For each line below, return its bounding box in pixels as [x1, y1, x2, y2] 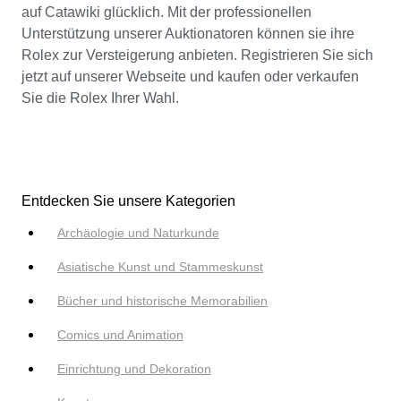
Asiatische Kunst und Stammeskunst [57, 259, 263, 274]
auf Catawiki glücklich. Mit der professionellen [21, 4, 311, 20]
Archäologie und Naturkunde [57, 225, 219, 240]
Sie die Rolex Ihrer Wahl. [21, 90, 179, 106]
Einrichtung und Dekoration [57, 361, 211, 376]
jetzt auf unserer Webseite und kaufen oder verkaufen [21, 68, 359, 84]
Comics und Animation [57, 327, 183, 342]
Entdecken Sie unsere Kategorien [21, 192, 235, 209]
